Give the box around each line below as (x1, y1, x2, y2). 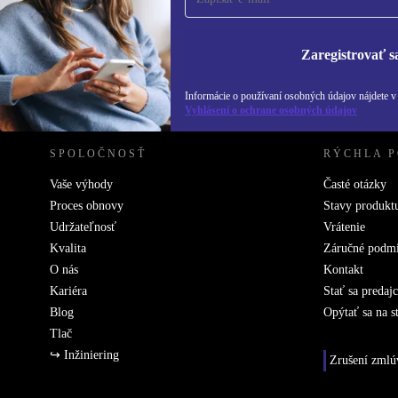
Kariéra (50, 284, 87, 298)
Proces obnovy (50, 199, 123, 212)
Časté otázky (323, 178, 386, 191)
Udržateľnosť (50, 220, 116, 234)
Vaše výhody (50, 178, 113, 191)
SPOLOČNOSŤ (50, 147, 147, 160)
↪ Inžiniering (50, 348, 119, 362)
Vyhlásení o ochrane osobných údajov (185, 104, 357, 116)
